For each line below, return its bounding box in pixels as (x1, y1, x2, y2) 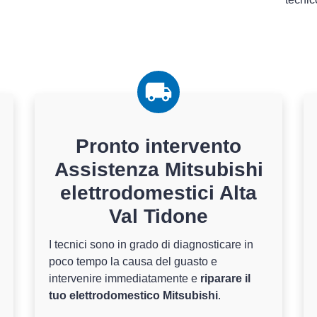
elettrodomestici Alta (60, 182, 257, 204)
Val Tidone (109, 205, 208, 227)
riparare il (200, 272, 250, 284)
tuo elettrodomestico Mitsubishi (49, 289, 218, 301)
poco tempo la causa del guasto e (49, 255, 217, 267)
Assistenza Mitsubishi (54, 158, 263, 180)
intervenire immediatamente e (49, 272, 200, 284)
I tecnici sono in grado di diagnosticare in (49, 238, 253, 250)
